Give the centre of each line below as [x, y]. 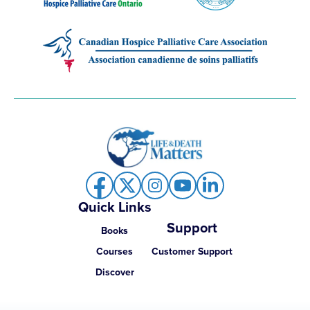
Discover [115, 272]
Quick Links [115, 207]
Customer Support [192, 251]
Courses [115, 251]
